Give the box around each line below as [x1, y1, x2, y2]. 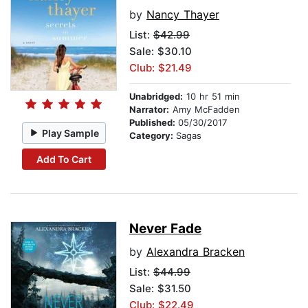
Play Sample [42, 126, 100, 139]
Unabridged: [129, 91, 183, 102]
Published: [129, 117, 178, 129]
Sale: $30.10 [129, 45, 192, 58]
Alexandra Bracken [146, 245, 245, 259]
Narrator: [129, 104, 169, 115]
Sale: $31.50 [129, 282, 191, 296]
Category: [129, 130, 176, 142]
